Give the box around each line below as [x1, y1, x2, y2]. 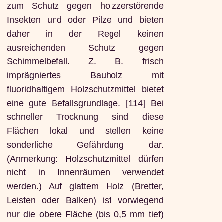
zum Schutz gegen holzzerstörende [6, 1, 164, 11]
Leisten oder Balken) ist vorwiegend [6, 195, 164, 206]
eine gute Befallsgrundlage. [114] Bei [6, 98, 164, 109]
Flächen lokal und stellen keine [6, 126, 164, 136]
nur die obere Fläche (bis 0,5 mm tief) [6, 209, 164, 220]
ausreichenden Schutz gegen [6, 43, 164, 53]
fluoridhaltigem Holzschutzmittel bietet [6, 84, 164, 95]
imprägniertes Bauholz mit [6, 70, 164, 81]
